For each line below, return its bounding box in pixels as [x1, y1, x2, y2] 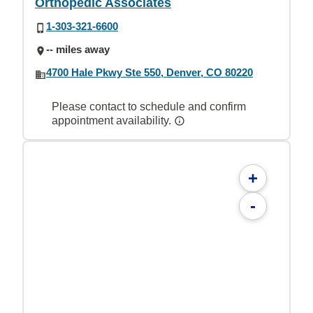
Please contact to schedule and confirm [52, 101, 246, 113]
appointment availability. [52, 115, 174, 127]
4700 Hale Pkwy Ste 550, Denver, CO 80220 [46, 66, 253, 78]
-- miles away [46, 43, 110, 55]
